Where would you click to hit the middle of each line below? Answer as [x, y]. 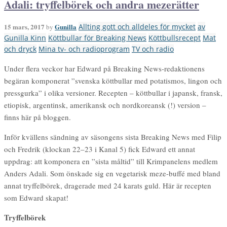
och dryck [20, 49]
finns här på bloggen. [37, 117]
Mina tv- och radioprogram [84, 49]
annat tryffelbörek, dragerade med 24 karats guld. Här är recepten [108, 185]
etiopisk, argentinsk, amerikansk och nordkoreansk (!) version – [105, 105]
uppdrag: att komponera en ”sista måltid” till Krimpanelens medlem [111, 161]
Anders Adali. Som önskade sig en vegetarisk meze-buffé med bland [112, 173]
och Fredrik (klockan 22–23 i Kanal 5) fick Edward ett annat [100, 149]
